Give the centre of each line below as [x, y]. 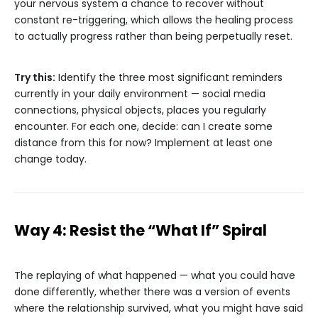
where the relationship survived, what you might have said [159, 308]
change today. [50, 159]
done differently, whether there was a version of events [152, 292]
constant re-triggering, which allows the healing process [154, 20]
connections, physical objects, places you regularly [140, 110]
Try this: [35, 78]
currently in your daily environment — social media [140, 94]
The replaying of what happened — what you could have [155, 276]
